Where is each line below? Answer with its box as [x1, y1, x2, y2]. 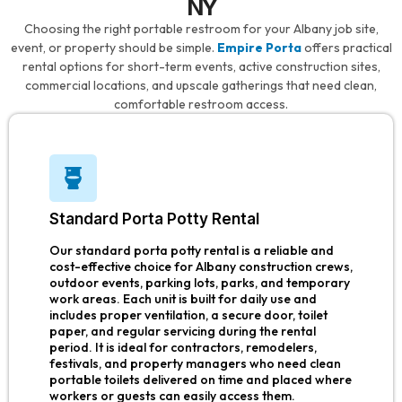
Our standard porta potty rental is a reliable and [49, 242, 334, 259]
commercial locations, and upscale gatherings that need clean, [25, 77, 377, 94]
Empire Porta [216, 39, 301, 57]
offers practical [301, 39, 392, 57]
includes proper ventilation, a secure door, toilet [49, 307, 328, 324]
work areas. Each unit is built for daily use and [49, 291, 317, 308]
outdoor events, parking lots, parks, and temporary [49, 275, 350, 292]
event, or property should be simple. [10, 39, 217, 57]
